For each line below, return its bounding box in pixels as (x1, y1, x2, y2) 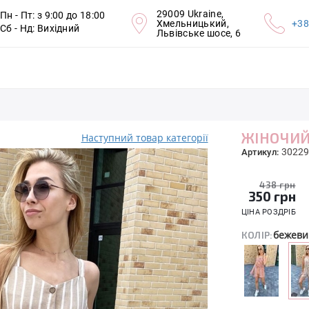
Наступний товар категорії (81, 131, 208, 144)
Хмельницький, (156, 18, 229, 29)
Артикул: (241, 147, 281, 157)
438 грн (259, 179, 296, 190)
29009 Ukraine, (156, 8, 224, 19)
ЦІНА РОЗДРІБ (241, 208, 296, 217)
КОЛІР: (241, 229, 273, 241)
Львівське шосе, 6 (156, 28, 241, 39)
